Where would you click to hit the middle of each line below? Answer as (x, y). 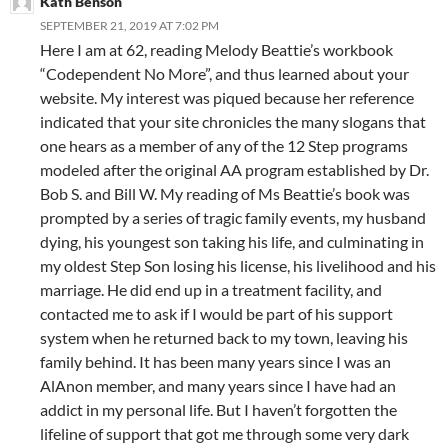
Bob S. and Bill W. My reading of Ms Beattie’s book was (225, 194)
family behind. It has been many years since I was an (215, 362)
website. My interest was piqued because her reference (227, 98)
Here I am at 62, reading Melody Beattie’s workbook (216, 50)
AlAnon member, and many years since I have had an (218, 386)
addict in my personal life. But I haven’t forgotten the (218, 410)
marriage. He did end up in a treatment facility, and (211, 290)
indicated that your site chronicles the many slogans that (233, 122)
